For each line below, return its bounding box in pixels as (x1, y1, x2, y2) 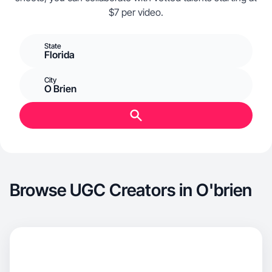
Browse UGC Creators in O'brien (10, 180, 252, 200)
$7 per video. (109, 6, 163, 18)
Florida (44, 49, 75, 61)
